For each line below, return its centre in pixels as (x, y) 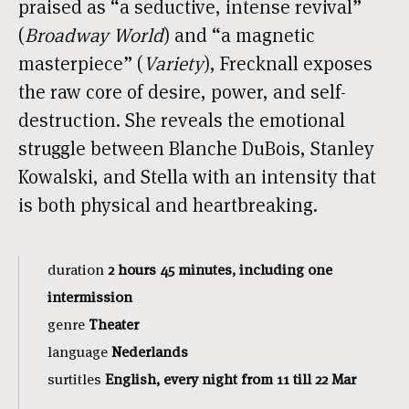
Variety (173, 63)
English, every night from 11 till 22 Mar (231, 379)
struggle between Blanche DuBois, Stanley (196, 148)
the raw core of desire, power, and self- (182, 92)
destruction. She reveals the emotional (182, 120)
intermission (90, 297)
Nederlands (150, 351)
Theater (114, 324)
